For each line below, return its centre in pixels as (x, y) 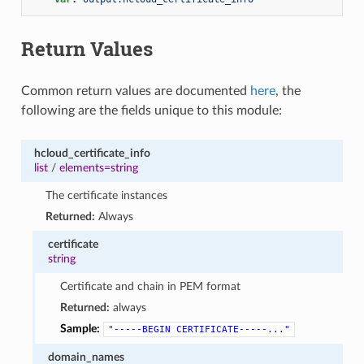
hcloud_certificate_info (92, 153)
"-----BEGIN (139, 329)
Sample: (80, 328)
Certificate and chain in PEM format (150, 286)
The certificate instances (107, 195)
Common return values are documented (135, 91)
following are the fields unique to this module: (151, 110)
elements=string (98, 167)
